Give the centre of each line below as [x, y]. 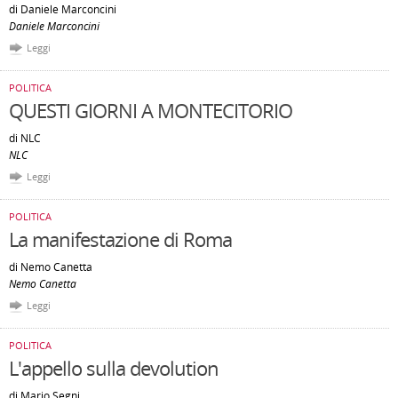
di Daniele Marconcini [63, 9]
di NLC [25, 138]
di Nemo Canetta [51, 267]
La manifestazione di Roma [120, 239]
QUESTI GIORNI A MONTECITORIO [151, 110]
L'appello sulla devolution [114, 368]
